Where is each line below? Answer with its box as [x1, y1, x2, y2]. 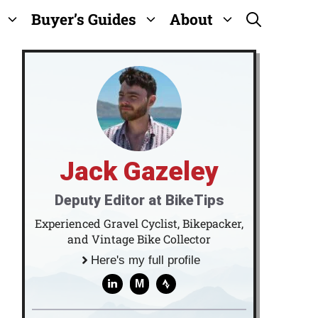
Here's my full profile [90, 253, 200, 267]
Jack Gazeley [60, 156, 219, 187]
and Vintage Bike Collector [67, 231, 211, 246]
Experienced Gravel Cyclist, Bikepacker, [35, 216, 243, 231]
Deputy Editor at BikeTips [55, 192, 224, 209]
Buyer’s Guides [31, 9, 136, 29]
